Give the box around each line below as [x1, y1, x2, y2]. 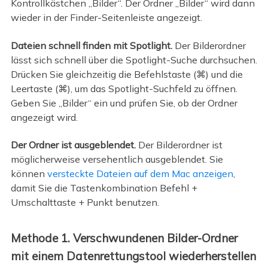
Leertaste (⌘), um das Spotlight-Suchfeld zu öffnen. [10, 82, 237, 95]
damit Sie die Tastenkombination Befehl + [10, 182, 197, 194]
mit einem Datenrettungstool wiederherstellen [10, 248, 256, 263]
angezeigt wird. [10, 111, 78, 123]
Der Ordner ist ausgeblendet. [10, 139, 136, 151]
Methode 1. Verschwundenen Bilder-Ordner [10, 230, 237, 245]
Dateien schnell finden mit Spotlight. [10, 39, 172, 51]
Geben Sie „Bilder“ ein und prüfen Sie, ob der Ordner [10, 96, 237, 109]
